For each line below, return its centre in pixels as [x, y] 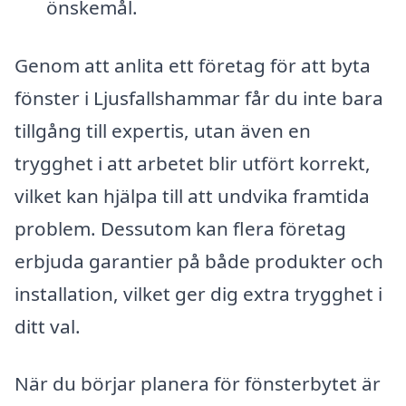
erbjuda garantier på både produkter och [199, 261]
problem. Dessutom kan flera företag [180, 228]
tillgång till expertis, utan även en [163, 130]
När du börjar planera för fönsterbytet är [198, 384]
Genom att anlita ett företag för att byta [193, 65]
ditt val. [48, 326]
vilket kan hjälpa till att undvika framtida [192, 195]
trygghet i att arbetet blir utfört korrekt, [193, 163]
